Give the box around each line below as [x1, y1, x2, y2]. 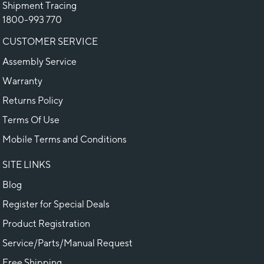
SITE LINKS [2, 159, 51, 170]
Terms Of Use [2, 114, 60, 126]
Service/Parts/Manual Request [2, 237, 133, 249]
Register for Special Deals [2, 198, 110, 210]
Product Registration [2, 217, 90, 229]
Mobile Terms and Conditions [2, 133, 127, 145]
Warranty [2, 75, 42, 87]
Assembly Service [2, 55, 77, 67]
